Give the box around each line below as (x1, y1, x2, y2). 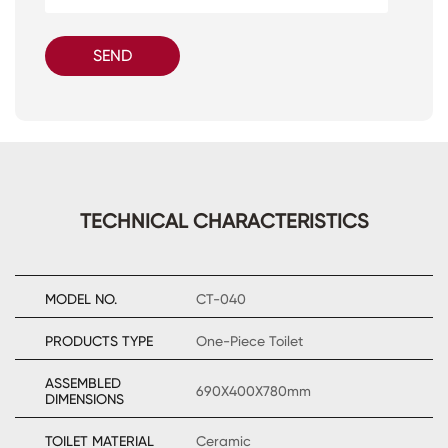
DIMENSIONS (45, 390, 124, 407)
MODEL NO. (45, 290, 117, 307)
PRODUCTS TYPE (45, 332, 153, 349)
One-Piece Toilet (196, 332, 303, 349)
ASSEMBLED (45, 374, 121, 391)
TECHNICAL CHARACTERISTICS (79, 208, 369, 233)
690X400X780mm (196, 382, 311, 399)
